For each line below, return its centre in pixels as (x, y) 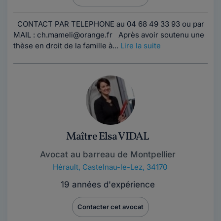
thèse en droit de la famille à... (67, 46)
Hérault (66, 167)
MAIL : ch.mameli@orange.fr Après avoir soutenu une (109, 35)
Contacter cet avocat (110, 207)
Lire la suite (141, 46)
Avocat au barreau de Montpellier (108, 154)
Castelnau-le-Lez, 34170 (125, 167)
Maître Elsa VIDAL (108, 137)
